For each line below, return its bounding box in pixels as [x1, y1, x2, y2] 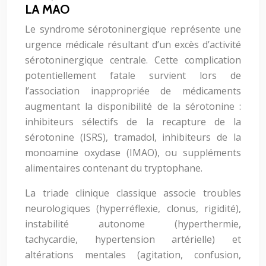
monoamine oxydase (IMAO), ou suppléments [25, 146, 241, 159]
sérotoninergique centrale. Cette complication [25, 53, 241, 66]
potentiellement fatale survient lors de [25, 69, 241, 82]
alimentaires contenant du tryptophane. [25, 161, 202, 175]
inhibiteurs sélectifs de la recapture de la [25, 115, 241, 128]
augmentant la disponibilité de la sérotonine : [25, 100, 241, 113]
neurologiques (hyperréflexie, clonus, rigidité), [25, 202, 241, 215]
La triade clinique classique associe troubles [25, 186, 241, 199]
